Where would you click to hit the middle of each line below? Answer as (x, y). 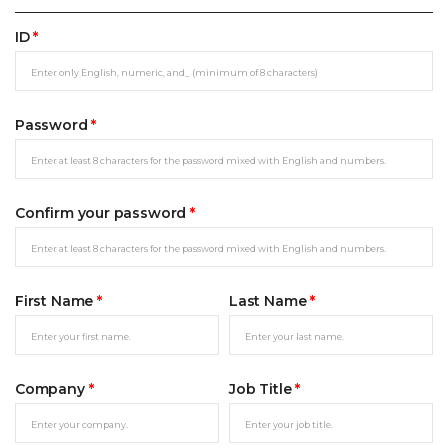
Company (52, 388)
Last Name (270, 300)
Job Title (262, 388)
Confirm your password (103, 212)
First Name (56, 300)
